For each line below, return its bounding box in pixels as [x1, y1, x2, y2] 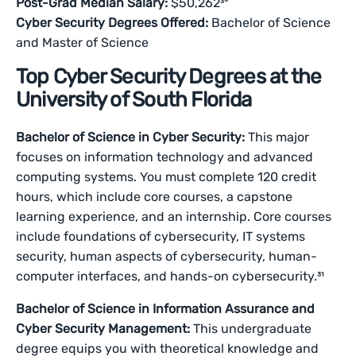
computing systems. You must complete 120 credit [16, 169, 317, 184]
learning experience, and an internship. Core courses [16, 209, 332, 224]
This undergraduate [193, 321, 312, 336]
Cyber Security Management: [16, 321, 194, 336]
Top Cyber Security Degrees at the [16, 64, 322, 89]
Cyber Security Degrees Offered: [16, 15, 209, 30]
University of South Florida [16, 87, 251, 112]
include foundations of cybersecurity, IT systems [16, 229, 306, 244]
